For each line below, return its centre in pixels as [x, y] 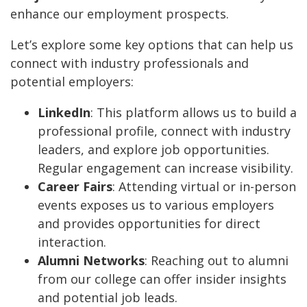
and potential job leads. [108, 297]
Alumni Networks [91, 260]
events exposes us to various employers [156, 205]
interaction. [72, 242]
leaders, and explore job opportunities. [153, 149]
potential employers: [72, 81]
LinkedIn [64, 112]
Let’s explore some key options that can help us [152, 44]
